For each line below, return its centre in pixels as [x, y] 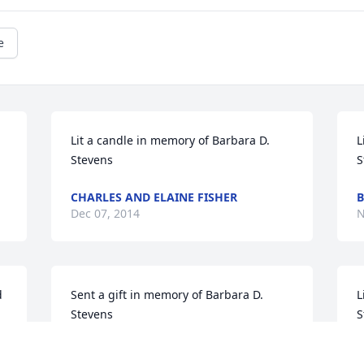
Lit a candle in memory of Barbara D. [171, 141]
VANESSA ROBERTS [123, 352]
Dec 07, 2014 [106, 214]
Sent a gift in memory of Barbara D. [167, 295]
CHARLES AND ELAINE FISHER [154, 197]
